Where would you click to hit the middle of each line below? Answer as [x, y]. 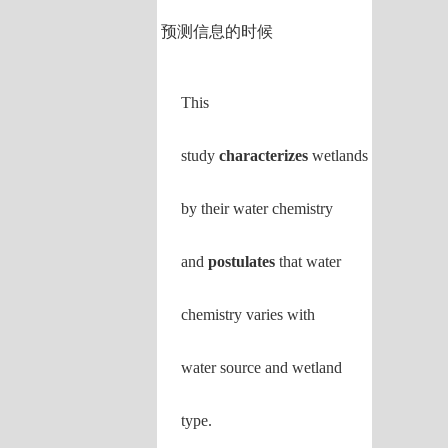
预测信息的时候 [217, 31]
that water [308, 261]
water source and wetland [262, 367]
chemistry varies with [248, 314]
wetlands [340, 155]
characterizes [266, 155]
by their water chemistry [257, 208]
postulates [242, 261]
